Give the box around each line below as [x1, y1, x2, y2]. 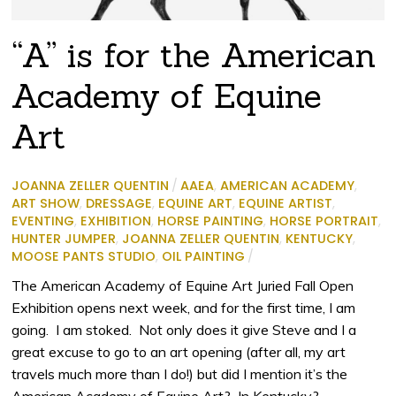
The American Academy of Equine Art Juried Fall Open [11, 276, 354, 294]
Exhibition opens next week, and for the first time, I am [11, 298, 356, 316]
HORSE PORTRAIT [270, 211, 379, 230]
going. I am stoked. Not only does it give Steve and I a [11, 320, 357, 339]
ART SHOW [11, 194, 80, 212]
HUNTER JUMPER [11, 229, 117, 247]
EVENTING [11, 211, 75, 230]
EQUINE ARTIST [239, 194, 333, 212]
